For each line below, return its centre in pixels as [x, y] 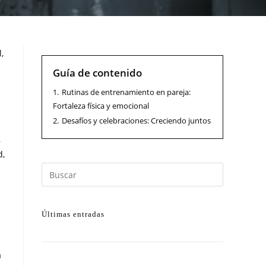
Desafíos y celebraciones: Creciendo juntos [136, 121]
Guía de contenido [97, 73]
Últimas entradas [73, 214]
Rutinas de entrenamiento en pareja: [126, 92]
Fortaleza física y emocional [101, 106]
